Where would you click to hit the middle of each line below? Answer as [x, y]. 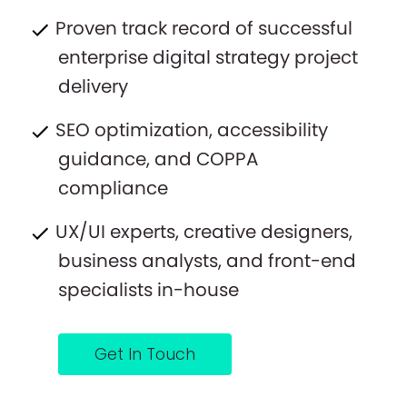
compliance [113, 189]
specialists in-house [149, 290]
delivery [93, 87]
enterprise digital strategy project [208, 58]
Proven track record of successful [202, 29]
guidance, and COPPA [158, 159]
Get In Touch [145, 355]
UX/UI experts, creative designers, [202, 232]
